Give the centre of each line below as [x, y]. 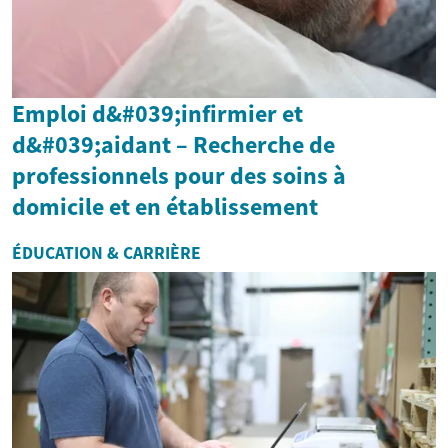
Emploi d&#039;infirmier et [157, 114]
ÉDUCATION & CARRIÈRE [106, 253]
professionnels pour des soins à [179, 176]
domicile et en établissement [165, 207]
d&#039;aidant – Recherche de [173, 145]
